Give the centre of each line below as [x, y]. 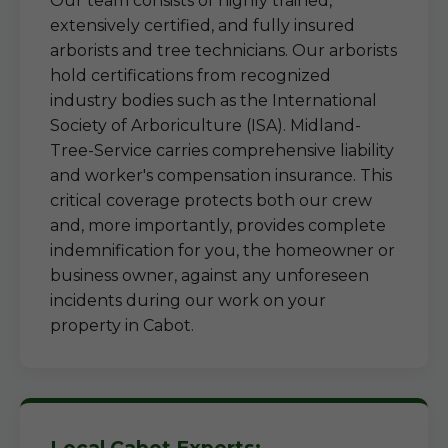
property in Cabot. [122, 325]
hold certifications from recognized [190, 75]
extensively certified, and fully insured [202, 25]
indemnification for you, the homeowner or [222, 250]
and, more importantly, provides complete [218, 225]
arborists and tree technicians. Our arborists [223, 50]
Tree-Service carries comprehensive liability [222, 150]
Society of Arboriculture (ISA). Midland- [205, 125]
